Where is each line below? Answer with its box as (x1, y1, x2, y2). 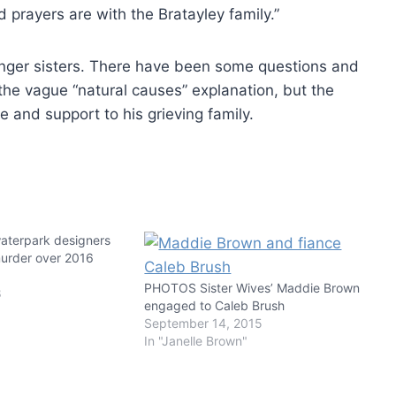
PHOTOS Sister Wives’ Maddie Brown (144, 279, 361, 295)
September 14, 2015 (144, 315, 263, 331)
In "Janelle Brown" (144, 332, 248, 348)
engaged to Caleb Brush (144, 297, 286, 313)
